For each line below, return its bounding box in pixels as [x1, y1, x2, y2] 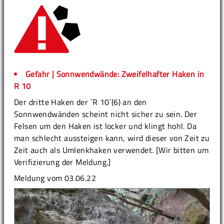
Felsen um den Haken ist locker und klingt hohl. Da [14, 119, 196, 132]
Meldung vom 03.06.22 [14, 171, 96, 184]
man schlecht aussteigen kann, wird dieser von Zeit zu [14, 131, 210, 144]
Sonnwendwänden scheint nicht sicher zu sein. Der [14, 107, 197, 120]
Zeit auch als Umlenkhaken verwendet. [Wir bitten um [14, 143, 209, 156]
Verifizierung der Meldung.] [14, 155, 111, 168]
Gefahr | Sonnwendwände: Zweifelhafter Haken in [25, 67, 204, 80]
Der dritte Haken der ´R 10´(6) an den [14, 95, 147, 108]
